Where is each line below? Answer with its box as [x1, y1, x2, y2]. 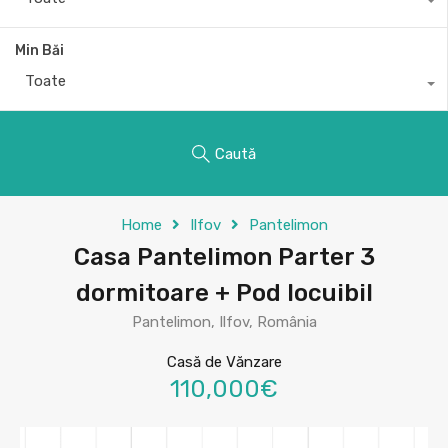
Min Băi [15, 42, 64, 59]
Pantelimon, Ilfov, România [131, 313, 317, 331]
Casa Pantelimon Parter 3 [73, 243, 375, 271]
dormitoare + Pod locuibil [75, 279, 373, 307]
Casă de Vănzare [166, 353, 282, 371]
